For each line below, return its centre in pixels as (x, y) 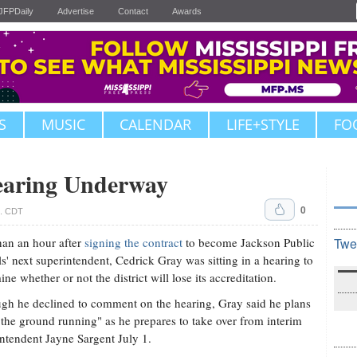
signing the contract (133, 242)
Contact (133, 11)
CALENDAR (156, 124)
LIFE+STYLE (263, 124)
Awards (187, 11)
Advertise (76, 11)
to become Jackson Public (249, 242)
